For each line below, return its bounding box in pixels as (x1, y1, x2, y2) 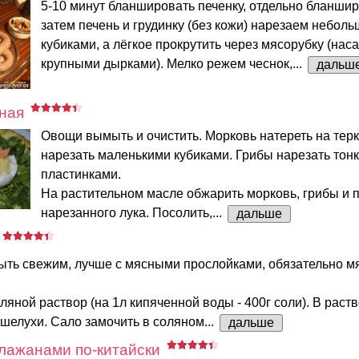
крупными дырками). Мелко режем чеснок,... (41, 56, 305, 71)
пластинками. (41, 167, 121, 182)
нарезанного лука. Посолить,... (41, 206, 225, 220)
